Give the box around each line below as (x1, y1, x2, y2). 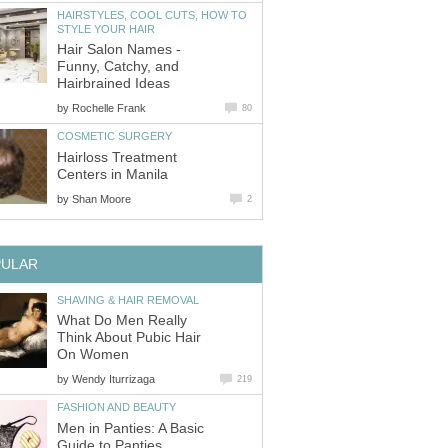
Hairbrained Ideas (57, 76, 170, 92)
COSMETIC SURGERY (57, 130, 172, 143)
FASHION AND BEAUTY (57, 401, 176, 414)
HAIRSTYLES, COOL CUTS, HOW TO (57, 8, 247, 21)
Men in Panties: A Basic (57, 420, 204, 436)
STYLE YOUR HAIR (57, 22, 155, 35)
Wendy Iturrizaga (72, 373, 155, 386)
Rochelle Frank (72, 102, 146, 115)
